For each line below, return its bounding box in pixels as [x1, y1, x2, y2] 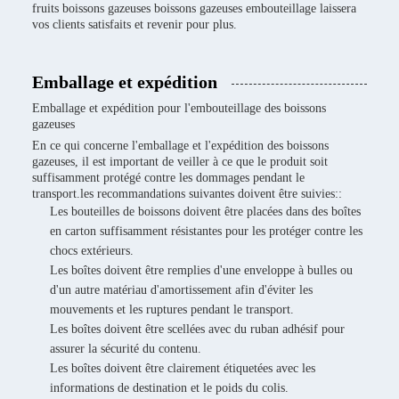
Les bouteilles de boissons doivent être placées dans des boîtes [50, 205, 361, 218]
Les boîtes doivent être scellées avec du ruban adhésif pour [50, 322, 345, 336]
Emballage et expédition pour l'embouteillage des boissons [32, 102, 326, 115]
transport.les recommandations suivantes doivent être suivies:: [32, 187, 342, 200]
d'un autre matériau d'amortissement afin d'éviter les [50, 283, 313, 297]
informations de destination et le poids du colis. [50, 381, 289, 395]
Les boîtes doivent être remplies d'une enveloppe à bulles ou [50, 264, 353, 277]
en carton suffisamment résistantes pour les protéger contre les [50, 224, 362, 238]
